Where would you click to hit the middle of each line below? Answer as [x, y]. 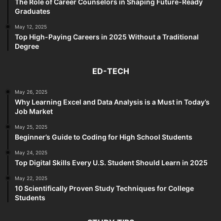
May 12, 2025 [31, 26]
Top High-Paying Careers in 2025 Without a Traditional [107, 37]
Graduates [33, 11]
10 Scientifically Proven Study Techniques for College [104, 188]
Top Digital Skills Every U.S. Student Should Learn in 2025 [111, 162]
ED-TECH [110, 71]
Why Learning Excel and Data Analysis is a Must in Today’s [112, 102]
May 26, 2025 [31, 92]
